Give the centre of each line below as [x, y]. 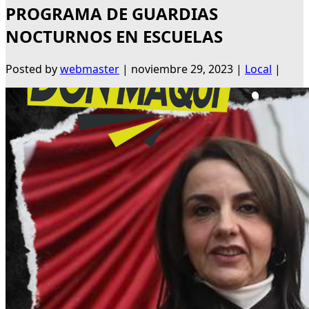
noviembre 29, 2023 [182, 69]
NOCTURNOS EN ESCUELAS [114, 37]
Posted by [33, 69]
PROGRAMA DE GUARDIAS [112, 14]
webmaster [90, 69]
